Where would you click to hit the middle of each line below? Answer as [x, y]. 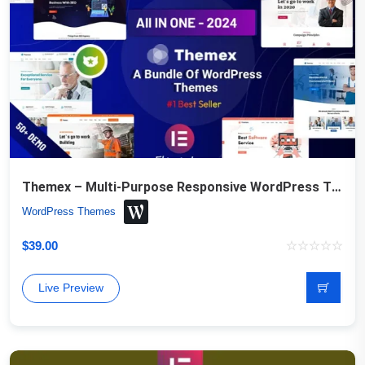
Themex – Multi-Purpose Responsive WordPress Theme [336, 187]
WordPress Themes [69, 211]
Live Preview [71, 288]
